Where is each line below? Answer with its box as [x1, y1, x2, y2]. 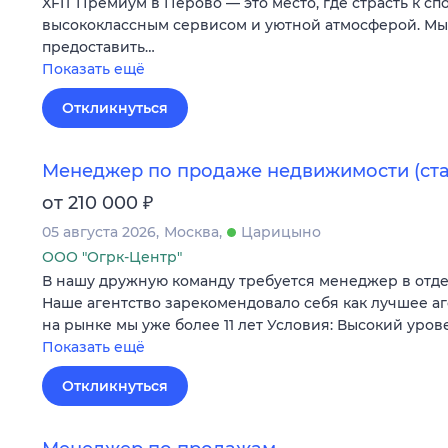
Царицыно [241, 222, 321, 241]
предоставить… [42, 37, 155, 56]
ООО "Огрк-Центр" [42, 247, 182, 266]
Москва [164, 222, 219, 241]
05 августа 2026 [42, 222, 156, 241]
